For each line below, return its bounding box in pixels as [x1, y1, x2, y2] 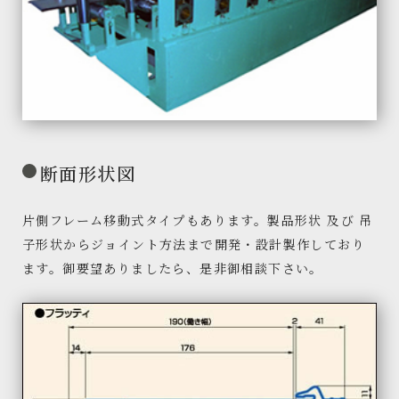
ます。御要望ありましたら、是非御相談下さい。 [22, 259, 323, 278]
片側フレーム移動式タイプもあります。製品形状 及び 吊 [22, 211, 373, 230]
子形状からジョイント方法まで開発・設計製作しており [22, 235, 365, 254]
